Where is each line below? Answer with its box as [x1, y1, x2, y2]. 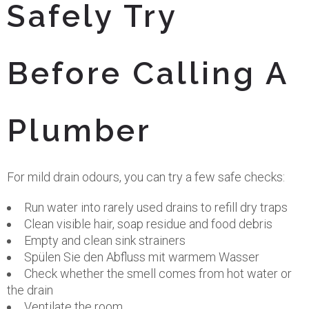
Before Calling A [7, 55, 288, 92]
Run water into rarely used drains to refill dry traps [24, 200, 288, 215]
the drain [7, 283, 53, 297]
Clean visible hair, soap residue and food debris [24, 217, 272, 231]
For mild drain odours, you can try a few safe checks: [7, 170, 285, 184]
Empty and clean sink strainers [24, 233, 186, 248]
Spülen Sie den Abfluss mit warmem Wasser [24, 250, 259, 264]
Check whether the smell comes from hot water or [24, 266, 292, 281]
